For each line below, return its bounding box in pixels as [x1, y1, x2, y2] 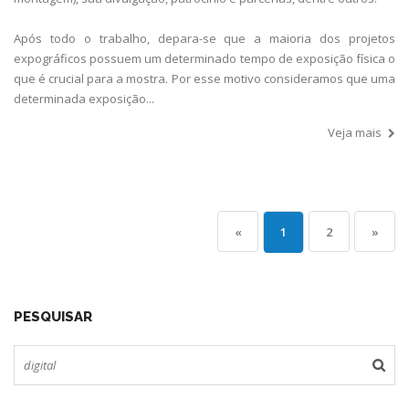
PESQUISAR [14, 308, 92, 325]
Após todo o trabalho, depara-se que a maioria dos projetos [14, 29, 395, 47]
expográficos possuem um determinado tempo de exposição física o [14, 49, 395, 67]
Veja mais [328, 123, 382, 141]
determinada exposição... [14, 89, 154, 107]
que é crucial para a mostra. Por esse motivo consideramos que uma [14, 69, 395, 87]
